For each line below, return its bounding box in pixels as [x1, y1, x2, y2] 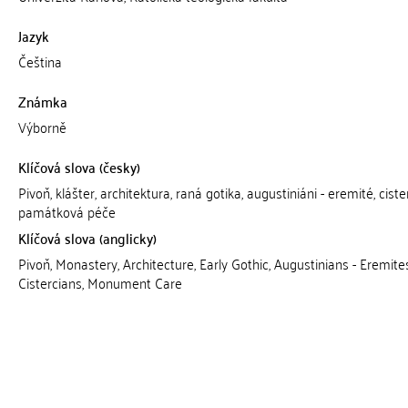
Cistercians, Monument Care [17, 270, 182, 295]
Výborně [17, 114, 66, 139]
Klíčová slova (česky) [17, 154, 140, 179]
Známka [17, 88, 67, 114]
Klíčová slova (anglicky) [17, 225, 157, 250]
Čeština [17, 48, 62, 74]
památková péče [17, 199, 116, 224]
